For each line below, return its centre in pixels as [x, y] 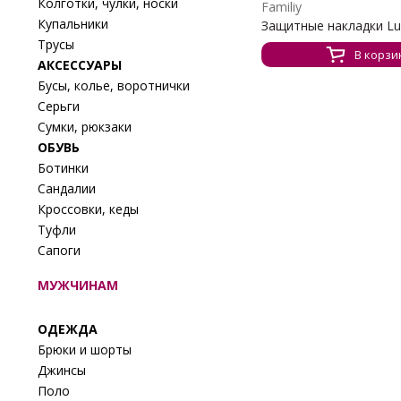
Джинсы [62, 370]
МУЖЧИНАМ [78, 285]
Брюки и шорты [85, 349]
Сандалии [67, 188]
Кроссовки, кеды [88, 209]
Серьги [59, 106]
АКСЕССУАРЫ [80, 64]
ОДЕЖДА [68, 328]
